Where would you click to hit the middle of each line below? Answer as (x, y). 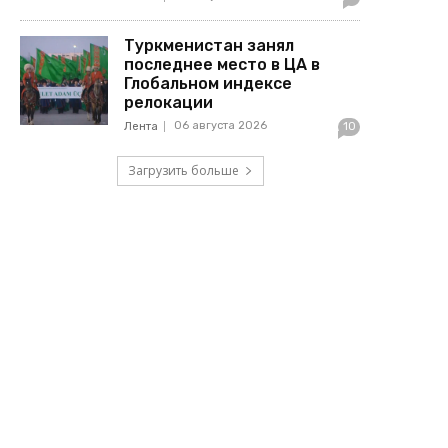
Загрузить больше (183, 171)
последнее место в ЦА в (222, 65)
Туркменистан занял (209, 46)
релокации (169, 103)
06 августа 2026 (221, 126)
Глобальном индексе (208, 84)
